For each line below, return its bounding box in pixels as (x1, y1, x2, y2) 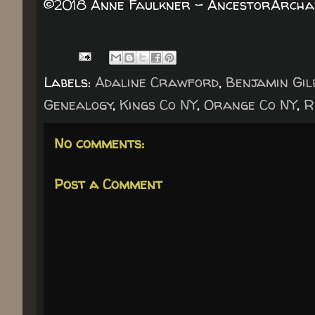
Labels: (44, 72, 95, 91)
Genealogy (44, 95, 113, 114)
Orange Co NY (204, 95, 297, 114)
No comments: (54, 134, 144, 153)
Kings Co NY (120, 95, 197, 114)
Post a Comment (54, 174, 162, 193)
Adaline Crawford (95, 72, 219, 91)
